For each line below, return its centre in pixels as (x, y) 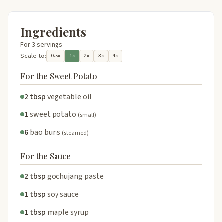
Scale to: (33, 56)
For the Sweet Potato (59, 76)
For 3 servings (41, 44)
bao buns (45, 132)
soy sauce (63, 194)
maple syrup (68, 212)
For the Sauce (46, 156)
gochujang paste (75, 176)
